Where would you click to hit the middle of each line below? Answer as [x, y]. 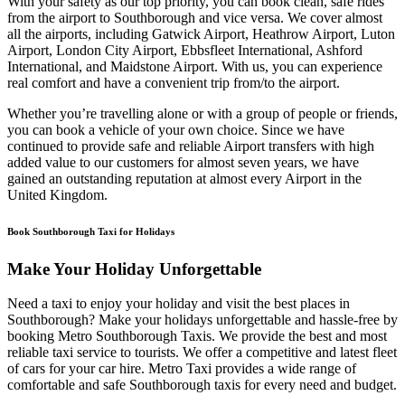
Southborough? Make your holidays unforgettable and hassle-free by [202, 320]
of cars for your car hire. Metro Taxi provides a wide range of [182, 369]
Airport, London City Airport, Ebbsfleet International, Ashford [185, 50]
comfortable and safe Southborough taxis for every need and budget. [202, 385]
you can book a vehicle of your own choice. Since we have [176, 129]
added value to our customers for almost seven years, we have [183, 162]
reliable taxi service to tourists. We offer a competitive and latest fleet [202, 353]
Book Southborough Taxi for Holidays [91, 231]
